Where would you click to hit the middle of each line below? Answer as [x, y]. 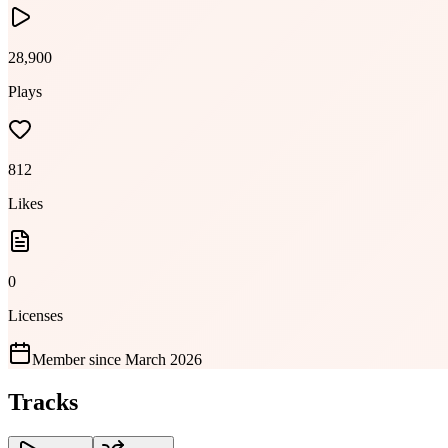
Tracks [43, 402]
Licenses [35, 316]
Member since [76, 360]
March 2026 [163, 360]
